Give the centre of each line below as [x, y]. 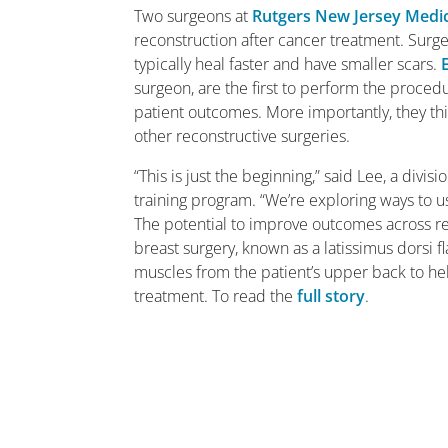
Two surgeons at [193, 16]
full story [331, 296]
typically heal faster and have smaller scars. [288, 64]
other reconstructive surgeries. [242, 136]
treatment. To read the [216, 296]
